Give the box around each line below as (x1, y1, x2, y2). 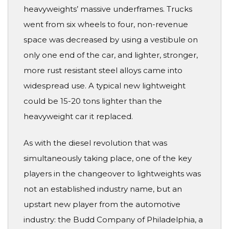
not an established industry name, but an (24, 184, 182, 194)
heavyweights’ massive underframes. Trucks (24, 4, 192, 14)
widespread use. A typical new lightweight (24, 80, 186, 90)
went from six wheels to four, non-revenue (24, 19, 188, 29)
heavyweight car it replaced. (24, 111, 133, 121)
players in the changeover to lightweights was (24, 169, 201, 179)
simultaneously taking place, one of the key (24, 153, 192, 164)
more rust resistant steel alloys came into (24, 65, 182, 75)
